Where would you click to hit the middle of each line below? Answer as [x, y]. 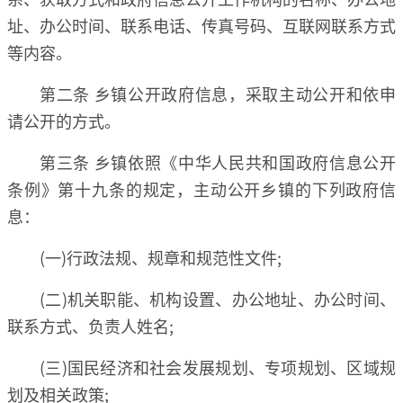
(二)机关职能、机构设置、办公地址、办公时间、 [218, 298]
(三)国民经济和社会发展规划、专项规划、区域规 [218, 367]
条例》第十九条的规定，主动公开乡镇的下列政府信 [201, 188]
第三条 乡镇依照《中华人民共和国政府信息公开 [218, 161]
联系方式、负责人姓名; [90, 325]
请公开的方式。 [64, 120]
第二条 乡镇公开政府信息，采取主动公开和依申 [218, 93]
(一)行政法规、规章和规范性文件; [161, 257]
